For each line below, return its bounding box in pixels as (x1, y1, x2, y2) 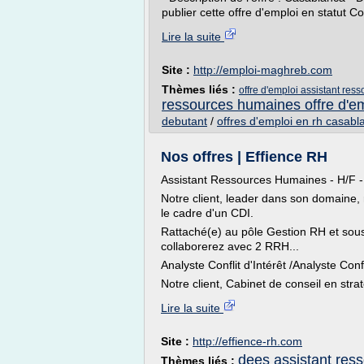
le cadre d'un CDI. (161, 206, 253, 219)
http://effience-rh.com (193, 335, 302, 348)
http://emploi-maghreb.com (193, 63, 332, 76)
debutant (162, 115, 207, 128)
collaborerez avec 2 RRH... (161, 240, 299, 253)
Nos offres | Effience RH (161, 149, 327, 165)
